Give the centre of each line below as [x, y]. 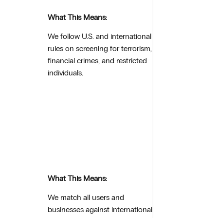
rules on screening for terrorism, [100, 49]
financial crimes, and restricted [98, 61]
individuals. [66, 73]
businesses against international [100, 210]
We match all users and [86, 198]
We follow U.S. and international [100, 36]
